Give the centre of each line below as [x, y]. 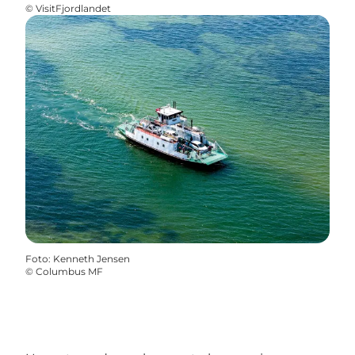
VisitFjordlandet [73, 8]
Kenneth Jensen [92, 258]
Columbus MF [69, 271]
